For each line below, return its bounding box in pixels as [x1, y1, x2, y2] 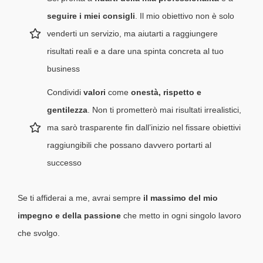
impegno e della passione [18, 211, 121, 221]
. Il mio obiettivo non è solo [135, 11, 234, 21]
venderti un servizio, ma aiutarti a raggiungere [47, 29, 218, 39]
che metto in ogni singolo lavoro [121, 211, 241, 221]
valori [83, 87, 106, 97]
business [47, 64, 80, 74]
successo [47, 158, 82, 168]
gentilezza [47, 105, 87, 115]
